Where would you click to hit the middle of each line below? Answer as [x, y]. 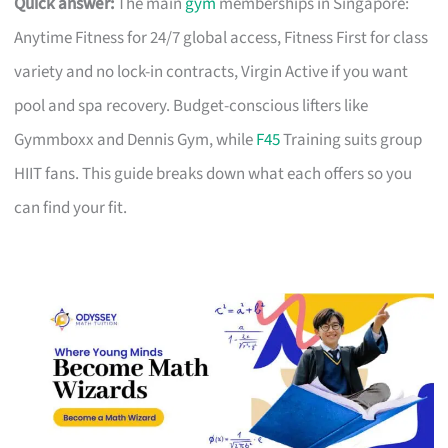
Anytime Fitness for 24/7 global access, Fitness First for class [221, 37]
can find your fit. [71, 207]
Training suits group [351, 139]
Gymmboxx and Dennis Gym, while [135, 139]
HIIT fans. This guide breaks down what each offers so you [213, 173]
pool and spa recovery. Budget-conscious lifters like [191, 105]
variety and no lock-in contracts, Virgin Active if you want [211, 71]
